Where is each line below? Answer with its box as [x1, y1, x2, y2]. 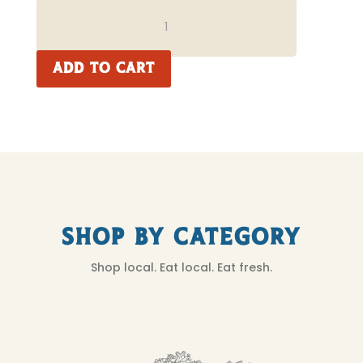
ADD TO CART [52, 60, 155, 77]
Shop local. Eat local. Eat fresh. [90, 258, 272, 275]
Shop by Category [62, 224, 301, 250]
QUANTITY [35, 53, 94, 70]
